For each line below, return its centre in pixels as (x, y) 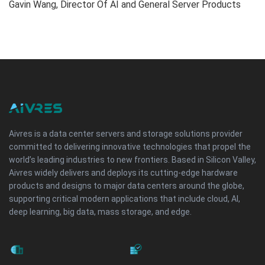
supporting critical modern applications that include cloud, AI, (125, 199)
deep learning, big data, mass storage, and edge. (100, 212)
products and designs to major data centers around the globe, (127, 186)
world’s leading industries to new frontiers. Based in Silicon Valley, (132, 160)
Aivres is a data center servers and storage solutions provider (126, 134)
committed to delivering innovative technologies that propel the (130, 147)
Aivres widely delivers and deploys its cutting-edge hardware (123, 173)
